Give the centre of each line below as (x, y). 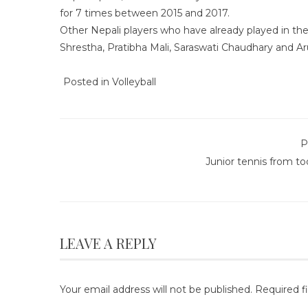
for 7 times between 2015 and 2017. (145, 13)
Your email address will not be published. (156, 289)
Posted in (88, 82)
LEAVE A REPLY (108, 243)
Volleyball (134, 82)
